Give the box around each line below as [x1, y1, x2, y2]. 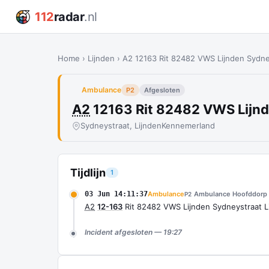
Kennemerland [162, 121, 215, 130]
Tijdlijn [70, 166, 106, 179]
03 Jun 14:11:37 [85, 190, 148, 198]
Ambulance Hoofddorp [194, 190, 267, 198]
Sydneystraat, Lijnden [80, 121, 162, 130]
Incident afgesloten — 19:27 [85, 228, 182, 237]
